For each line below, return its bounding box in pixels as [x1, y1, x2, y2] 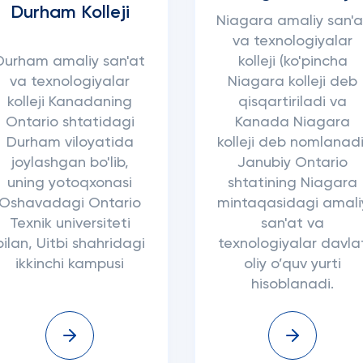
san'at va [261, 216, 325, 231]
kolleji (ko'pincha [237, 54, 348, 69]
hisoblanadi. [251, 277, 335, 292]
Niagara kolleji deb [228, 75, 358, 89]
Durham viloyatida [6, 135, 134, 150]
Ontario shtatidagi [5, 115, 135, 130]
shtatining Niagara [228, 176, 358, 190]
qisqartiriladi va [238, 95, 348, 109]
